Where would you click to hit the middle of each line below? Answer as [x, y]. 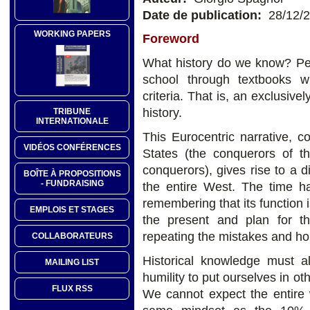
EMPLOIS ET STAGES [72, 210]
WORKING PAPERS [72, 34]
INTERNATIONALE [72, 121]
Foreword [171, 39]
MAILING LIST [72, 263]
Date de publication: [204, 15]
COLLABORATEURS [72, 236]
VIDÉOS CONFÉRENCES [72, 148]
